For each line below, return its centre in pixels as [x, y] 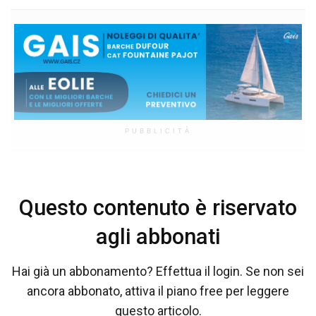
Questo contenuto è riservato [158, 207]
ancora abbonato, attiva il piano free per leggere [158, 291]
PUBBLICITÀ [158, 131]
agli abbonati [158, 236]
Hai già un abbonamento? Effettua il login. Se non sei [158, 272]
